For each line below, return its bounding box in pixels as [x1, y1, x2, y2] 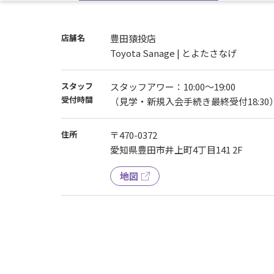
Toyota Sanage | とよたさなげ [110, 46, 237, 59]
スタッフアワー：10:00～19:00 [110, 80, 236, 93]
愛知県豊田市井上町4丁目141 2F [110, 143, 243, 156]
